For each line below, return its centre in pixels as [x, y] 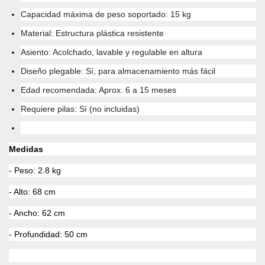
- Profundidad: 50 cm [48, 235]
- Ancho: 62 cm [37, 213]
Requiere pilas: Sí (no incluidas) [80, 109]
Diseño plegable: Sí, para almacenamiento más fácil [118, 71]
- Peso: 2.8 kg [35, 171]
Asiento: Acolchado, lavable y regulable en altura [112, 52]
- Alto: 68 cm [32, 192]
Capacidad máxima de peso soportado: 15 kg [106, 14]
